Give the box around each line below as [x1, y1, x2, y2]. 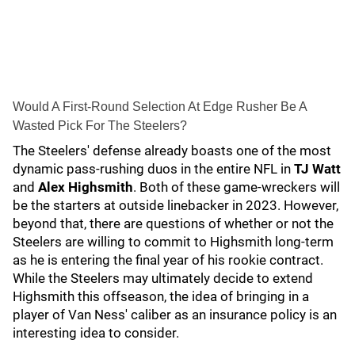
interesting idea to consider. [13, 325, 182, 341]
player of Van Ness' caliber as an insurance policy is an [13, 307, 337, 323]
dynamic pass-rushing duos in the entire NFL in [13, 161, 294, 177]
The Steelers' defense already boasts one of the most [13, 143, 331, 158]
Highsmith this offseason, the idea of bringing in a [13, 288, 309, 304]
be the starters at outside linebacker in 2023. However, [13, 197, 338, 213]
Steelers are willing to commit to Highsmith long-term [13, 234, 334, 250]
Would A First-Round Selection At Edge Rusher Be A [13, 100, 307, 113]
